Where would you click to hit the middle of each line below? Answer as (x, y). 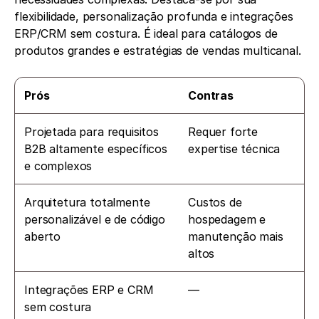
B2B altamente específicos (96, 149)
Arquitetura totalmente (87, 203)
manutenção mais (236, 237)
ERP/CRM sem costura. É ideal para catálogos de (146, 34)
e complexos (58, 166)
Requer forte (223, 132)
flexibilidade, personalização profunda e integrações (154, 17)
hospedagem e (227, 220)
